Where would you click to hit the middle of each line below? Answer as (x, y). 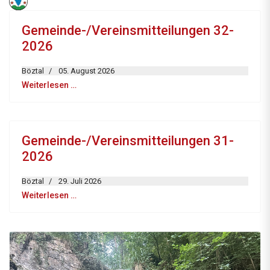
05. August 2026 (86, 71)
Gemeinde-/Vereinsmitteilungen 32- (128, 31)
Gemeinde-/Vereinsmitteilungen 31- (128, 141)
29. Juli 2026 (80, 181)
